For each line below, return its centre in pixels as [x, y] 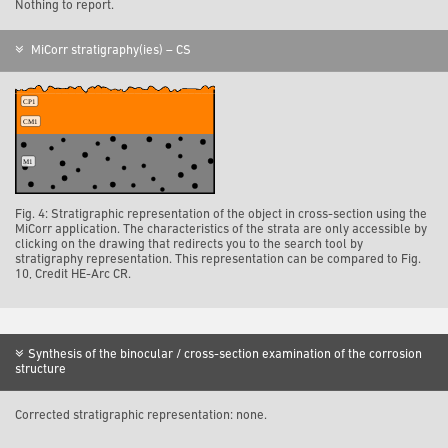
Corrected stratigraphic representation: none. [141, 415]
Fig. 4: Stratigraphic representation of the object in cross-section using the [221, 214]
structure [40, 369]
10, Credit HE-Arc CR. [73, 274]
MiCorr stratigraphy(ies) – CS [109, 51]
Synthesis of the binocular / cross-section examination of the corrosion [225, 354]
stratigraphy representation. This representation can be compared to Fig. [218, 259]
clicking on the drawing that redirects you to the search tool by [189, 244]
